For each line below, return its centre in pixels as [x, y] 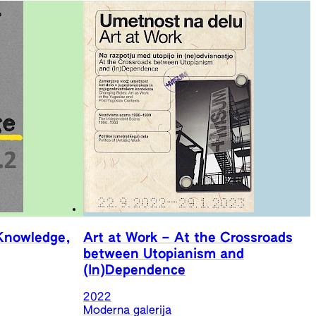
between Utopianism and [164, 254]
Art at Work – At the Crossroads [188, 238]
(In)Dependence [134, 270]
